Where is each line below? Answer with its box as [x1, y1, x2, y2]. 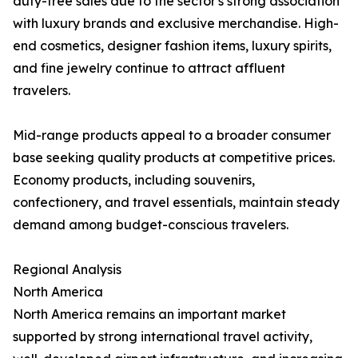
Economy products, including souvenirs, [13, 172, 255, 189]
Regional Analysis [13, 261, 121, 278]
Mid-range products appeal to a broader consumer [13, 127, 331, 144]
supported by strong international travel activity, [13, 328, 312, 345]
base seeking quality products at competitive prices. [13, 149, 335, 166]
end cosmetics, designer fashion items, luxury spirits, [13, 38, 332, 54]
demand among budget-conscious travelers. [13, 217, 288, 233]
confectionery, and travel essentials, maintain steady [13, 194, 340, 211]
